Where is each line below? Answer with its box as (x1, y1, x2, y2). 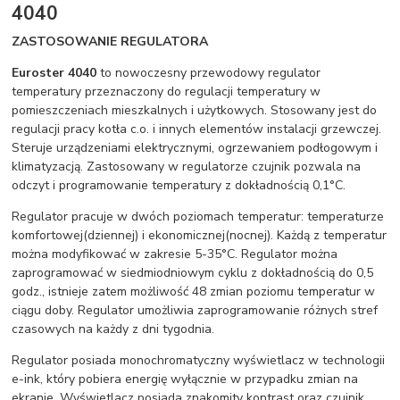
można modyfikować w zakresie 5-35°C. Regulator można (12, 246, 338, 263)
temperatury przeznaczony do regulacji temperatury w (12, 83, 321, 101)
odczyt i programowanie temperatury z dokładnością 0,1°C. (12, 177, 346, 195)
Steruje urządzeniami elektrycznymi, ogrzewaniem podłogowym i (12, 139, 379, 157)
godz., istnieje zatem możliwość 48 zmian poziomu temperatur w (12, 283, 376, 301)
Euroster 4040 (12, 64, 97, 82)
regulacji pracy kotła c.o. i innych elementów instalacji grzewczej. (12, 121, 382, 138)
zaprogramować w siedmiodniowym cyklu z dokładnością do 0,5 (12, 264, 374, 282)
